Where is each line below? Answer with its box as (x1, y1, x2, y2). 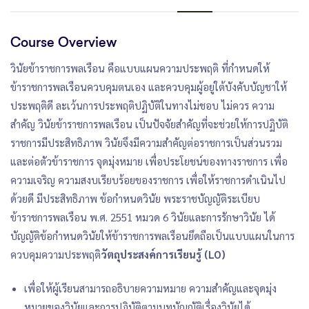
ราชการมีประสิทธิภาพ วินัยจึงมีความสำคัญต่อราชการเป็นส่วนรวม (10, 135, 282, 149)
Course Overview (10, 34, 117, 50)
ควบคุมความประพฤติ (10, 247, 101, 261)
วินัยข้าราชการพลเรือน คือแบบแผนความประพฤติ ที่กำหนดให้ (10, 61, 270, 74)
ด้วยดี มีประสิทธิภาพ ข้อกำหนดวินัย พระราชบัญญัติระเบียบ (10, 191, 260, 205)
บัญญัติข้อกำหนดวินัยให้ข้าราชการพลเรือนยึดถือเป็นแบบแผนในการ (10, 228, 295, 242)
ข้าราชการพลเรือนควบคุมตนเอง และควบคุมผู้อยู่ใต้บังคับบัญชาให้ (10, 79, 287, 93)
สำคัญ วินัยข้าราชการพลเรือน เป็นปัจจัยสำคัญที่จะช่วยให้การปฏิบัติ (10, 117, 288, 130)
